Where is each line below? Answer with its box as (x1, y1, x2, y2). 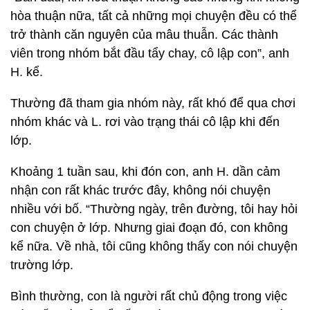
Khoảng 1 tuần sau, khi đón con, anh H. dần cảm (10, 165, 280, 179)
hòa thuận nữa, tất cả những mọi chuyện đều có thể (10, 9, 297, 23)
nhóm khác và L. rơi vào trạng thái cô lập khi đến (10, 115, 280, 129)
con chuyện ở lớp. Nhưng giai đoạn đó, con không (10, 221, 288, 235)
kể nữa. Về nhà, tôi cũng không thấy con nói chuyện (10, 239, 298, 253)
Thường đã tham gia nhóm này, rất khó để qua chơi (10, 96, 295, 110)
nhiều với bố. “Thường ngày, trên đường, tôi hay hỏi (10, 202, 298, 216)
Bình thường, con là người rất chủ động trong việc (10, 289, 287, 303)
